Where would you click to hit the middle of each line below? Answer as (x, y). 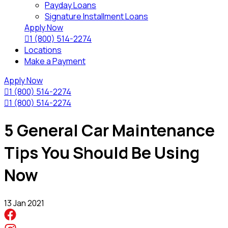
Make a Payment (55, 61)
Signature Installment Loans (96, 16)
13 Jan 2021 (24, 203)
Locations (43, 50)
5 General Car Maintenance (109, 131)
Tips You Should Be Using (102, 153)
